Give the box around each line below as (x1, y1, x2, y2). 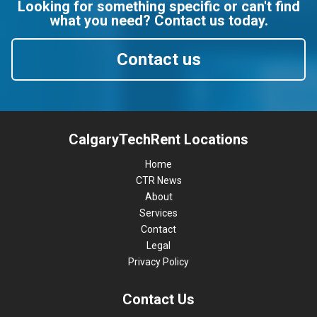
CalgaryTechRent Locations (69, 131, 248, 148)
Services (139, 207, 178, 219)
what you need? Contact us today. (49, 12, 268, 29)
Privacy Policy (128, 256, 189, 267)
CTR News (135, 175, 182, 186)
